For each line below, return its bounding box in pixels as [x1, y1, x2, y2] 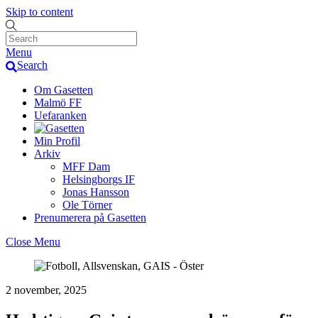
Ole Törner [62, 198, 112, 211]
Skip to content [6, 6, 73, 18]
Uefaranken [34, 109, 87, 121]
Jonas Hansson [62, 185, 129, 198]
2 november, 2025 [6, 283, 87, 296]
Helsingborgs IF [62, 172, 135, 185]
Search [17, 59, 48, 72]
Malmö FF [34, 96, 82, 109]
